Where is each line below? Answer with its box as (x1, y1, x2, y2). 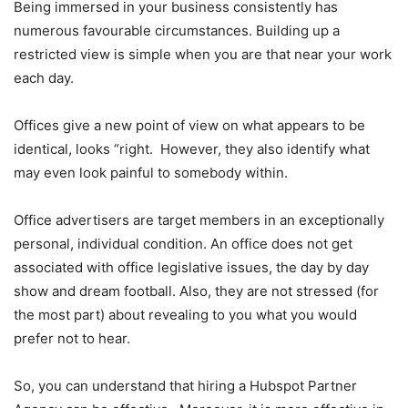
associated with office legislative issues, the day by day (14, 258, 369, 276)
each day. (14, 68, 74, 87)
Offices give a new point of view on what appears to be (14, 116, 365, 134)
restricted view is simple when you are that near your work (14, 45, 392, 63)
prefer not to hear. (14, 329, 130, 347)
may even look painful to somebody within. (14, 163, 288, 181)
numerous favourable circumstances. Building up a (14, 21, 340, 39)
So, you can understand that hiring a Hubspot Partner (14, 376, 357, 394)
